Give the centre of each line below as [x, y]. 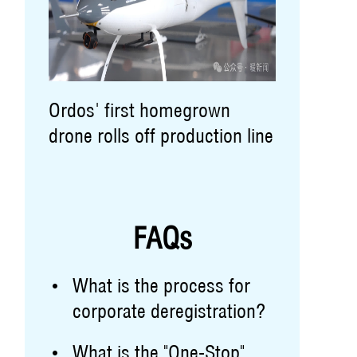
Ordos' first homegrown [139, 110]
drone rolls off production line [161, 135]
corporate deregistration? [169, 311]
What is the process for [161, 285]
